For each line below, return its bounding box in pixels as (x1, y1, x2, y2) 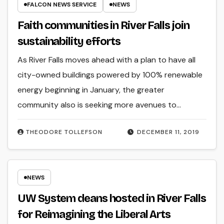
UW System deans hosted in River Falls (17, 191, 206, 205)
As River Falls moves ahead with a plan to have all (17, 54, 196, 65)
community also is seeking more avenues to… (17, 99, 181, 110)
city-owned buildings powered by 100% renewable (17, 69, 203, 80)
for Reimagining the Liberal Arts (17, 207, 170, 221)
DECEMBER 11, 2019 (136, 128, 199, 136)
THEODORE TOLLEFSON (26, 128, 103, 136)
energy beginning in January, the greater (17, 84, 165, 95)
